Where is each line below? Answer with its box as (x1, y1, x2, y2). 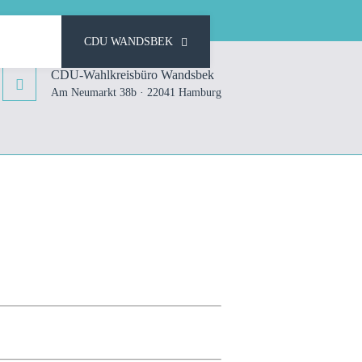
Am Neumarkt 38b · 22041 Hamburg (51, 86, 221, 99)
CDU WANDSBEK (84, 35, 173, 48)
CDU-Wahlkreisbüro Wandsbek (51, 68, 214, 82)
